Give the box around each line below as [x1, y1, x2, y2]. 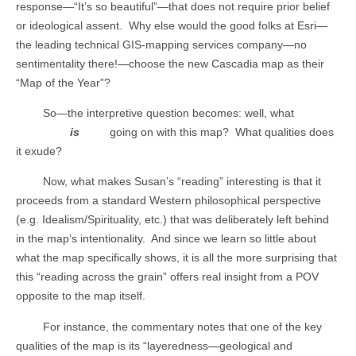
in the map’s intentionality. [16, 232, 145, 246]
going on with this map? [109, 125, 229, 138]
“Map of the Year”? [16, 75, 110, 89]
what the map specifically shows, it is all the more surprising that [16, 251, 337, 265]
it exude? [16, 144, 62, 157]
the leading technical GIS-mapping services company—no [16, 37, 307, 51]
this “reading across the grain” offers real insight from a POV [16, 270, 319, 284]
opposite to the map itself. [16, 289, 145, 303]
